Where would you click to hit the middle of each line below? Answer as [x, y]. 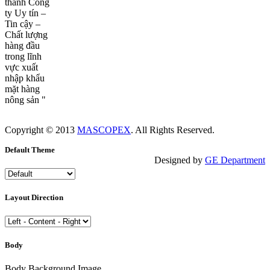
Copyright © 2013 [41, 130]
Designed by [180, 160]
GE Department [235, 160]
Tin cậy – [23, 24]
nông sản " [25, 99]
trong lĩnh [23, 56]
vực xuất [21, 67]
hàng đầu [22, 45]
